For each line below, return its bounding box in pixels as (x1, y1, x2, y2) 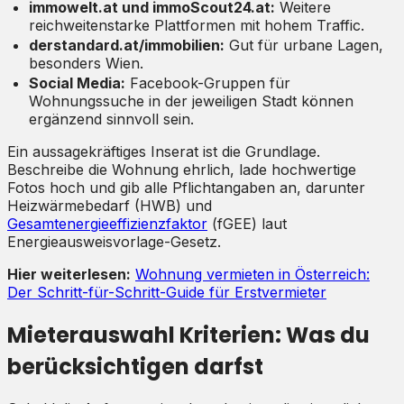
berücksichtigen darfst (7, 351, 263, 381)
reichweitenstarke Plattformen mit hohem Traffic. (29, 15, 364, 34)
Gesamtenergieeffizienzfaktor (7, 214, 207, 233)
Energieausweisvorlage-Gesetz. (7, 232, 221, 251)
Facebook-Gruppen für (125, 73, 290, 92)
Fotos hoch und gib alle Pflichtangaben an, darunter (7, 178, 365, 197)
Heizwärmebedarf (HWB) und (7, 196, 212, 215)
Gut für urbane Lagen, (225, 35, 383, 54)
